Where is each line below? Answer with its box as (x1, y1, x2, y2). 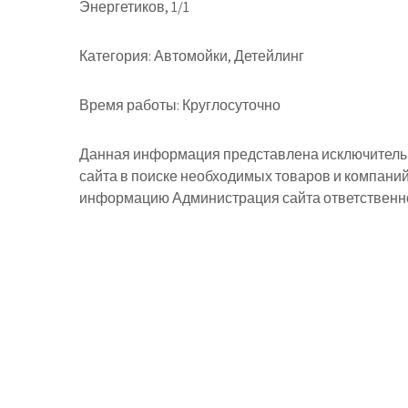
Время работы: (79, 96, 179, 115)
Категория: (79, 46, 151, 66)
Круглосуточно (179, 96, 280, 115)
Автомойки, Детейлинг (151, 46, 304, 66)
